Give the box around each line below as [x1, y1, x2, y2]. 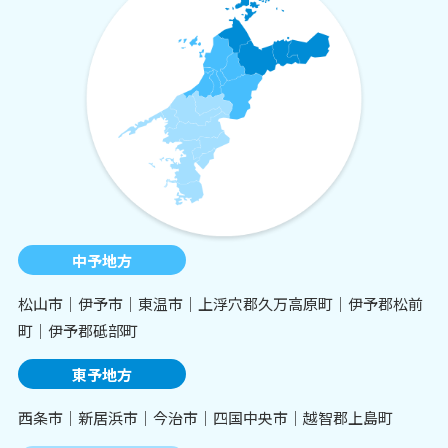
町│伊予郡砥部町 [17, 320, 138, 342]
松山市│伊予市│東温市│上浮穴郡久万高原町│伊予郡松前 [17, 293, 423, 315]
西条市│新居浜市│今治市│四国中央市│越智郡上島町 [17, 407, 393, 429]
